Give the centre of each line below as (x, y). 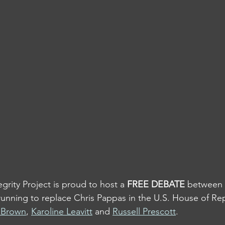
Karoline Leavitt (62, 211)
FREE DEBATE (156, 184)
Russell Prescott (144, 211)
